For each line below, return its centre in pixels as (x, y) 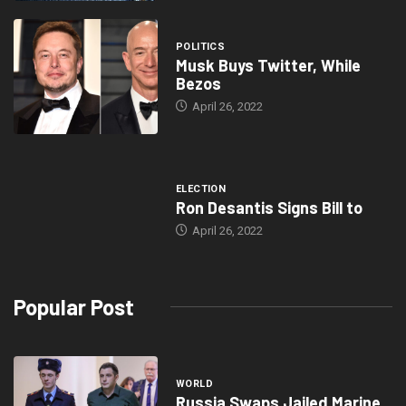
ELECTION (201, 189)
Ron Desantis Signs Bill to (269, 208)
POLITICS (200, 47)
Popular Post (74, 306)
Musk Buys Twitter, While (268, 66)
